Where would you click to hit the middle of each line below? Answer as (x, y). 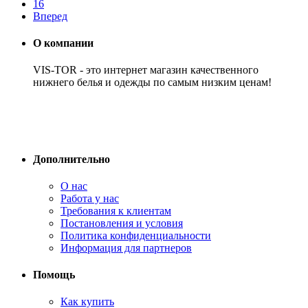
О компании (63, 43)
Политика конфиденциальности (136, 235)
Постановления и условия (122, 223)
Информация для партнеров (126, 247)
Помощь (54, 275)
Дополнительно (71, 159)
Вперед (50, 16)
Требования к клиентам (116, 210)
